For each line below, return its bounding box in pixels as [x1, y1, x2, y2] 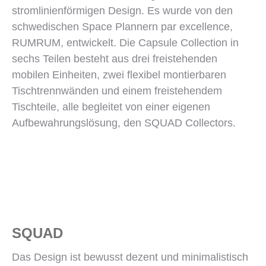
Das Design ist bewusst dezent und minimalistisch [12, 251, 248, 263]
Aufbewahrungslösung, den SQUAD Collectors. [12, 117, 236, 129]
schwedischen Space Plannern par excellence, [12, 21, 233, 33]
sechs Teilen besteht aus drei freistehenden [12, 53, 217, 65]
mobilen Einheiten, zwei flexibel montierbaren [12, 69, 226, 81]
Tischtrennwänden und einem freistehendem [12, 85, 222, 97]
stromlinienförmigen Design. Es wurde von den [12, 5, 233, 17]
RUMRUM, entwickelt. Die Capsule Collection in [12, 37, 239, 49]
